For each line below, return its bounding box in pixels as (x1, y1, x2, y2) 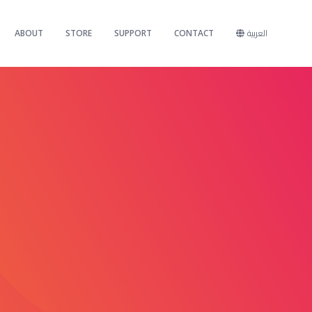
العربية (247, 27, 267, 39)
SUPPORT (114, 27, 152, 39)
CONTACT (174, 27, 214, 39)
